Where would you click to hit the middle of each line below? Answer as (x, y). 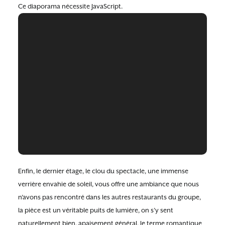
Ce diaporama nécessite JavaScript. (70, 6)
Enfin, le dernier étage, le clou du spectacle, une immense (103, 171)
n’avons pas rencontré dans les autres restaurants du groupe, (109, 197)
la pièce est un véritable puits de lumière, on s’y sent (96, 210)
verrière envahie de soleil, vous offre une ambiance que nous (108, 184)
